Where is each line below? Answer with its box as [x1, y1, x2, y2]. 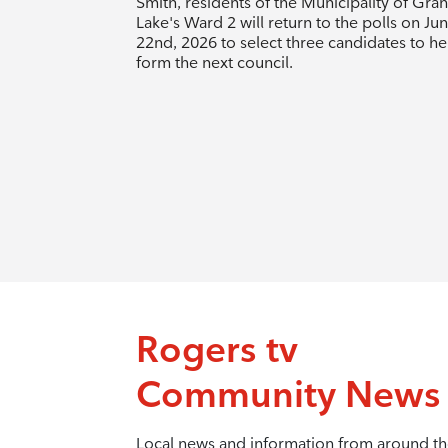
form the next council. [135, 52, 293, 72]
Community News [135, 371, 441, 416]
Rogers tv [135, 326, 298, 371]
